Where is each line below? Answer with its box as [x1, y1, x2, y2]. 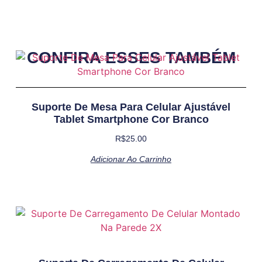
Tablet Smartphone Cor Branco [53, 113, 209, 126]
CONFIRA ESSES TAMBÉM [26, 49, 236, 67]
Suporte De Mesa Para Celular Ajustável [32, 101, 230, 113]
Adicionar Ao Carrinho [91, 154, 171, 164]
